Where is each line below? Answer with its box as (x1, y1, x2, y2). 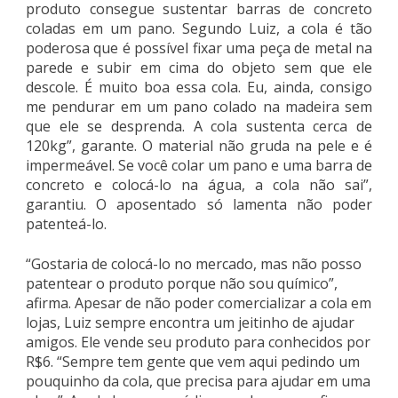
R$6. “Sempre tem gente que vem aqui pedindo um (26, 351, 360, 371)
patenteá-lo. (26, 214, 107, 235)
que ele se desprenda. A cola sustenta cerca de (26, 116, 372, 137)
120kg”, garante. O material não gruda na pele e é (26, 136, 372, 156)
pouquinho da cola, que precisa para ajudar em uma (26, 370, 370, 391)
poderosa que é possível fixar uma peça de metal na (26, 38, 372, 59)
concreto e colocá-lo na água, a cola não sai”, (26, 175, 372, 195)
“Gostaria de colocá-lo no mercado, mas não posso (26, 253, 362, 274)
